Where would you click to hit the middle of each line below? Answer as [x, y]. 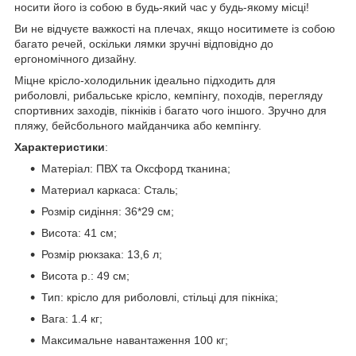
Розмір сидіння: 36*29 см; [108, 211]
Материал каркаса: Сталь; [110, 190]
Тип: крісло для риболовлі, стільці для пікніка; [160, 297]
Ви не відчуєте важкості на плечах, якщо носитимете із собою [175, 28]
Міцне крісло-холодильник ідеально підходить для [145, 80]
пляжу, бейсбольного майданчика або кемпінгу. [138, 125]
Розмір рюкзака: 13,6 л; [102, 254]
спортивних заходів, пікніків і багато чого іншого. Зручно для [170, 110]
